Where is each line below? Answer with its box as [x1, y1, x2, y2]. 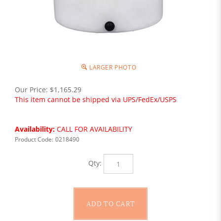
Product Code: [15, 135, 53, 144]
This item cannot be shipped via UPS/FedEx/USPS [15, 95, 177, 104]
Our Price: [15, 85, 48, 94]
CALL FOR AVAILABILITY [55, 124, 132, 134]
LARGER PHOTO [87, 63, 137, 72]
